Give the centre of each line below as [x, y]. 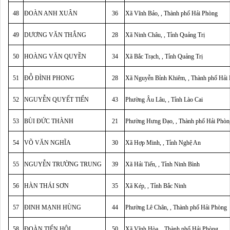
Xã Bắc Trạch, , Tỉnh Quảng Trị [164, 56]
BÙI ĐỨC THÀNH [49, 121]
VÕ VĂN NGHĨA [47, 143]
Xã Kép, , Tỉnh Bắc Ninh [156, 186]
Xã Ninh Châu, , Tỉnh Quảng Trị [165, 35]
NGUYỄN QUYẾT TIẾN [56, 100]
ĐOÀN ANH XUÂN [51, 13]
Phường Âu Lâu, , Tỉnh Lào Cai [164, 100]
